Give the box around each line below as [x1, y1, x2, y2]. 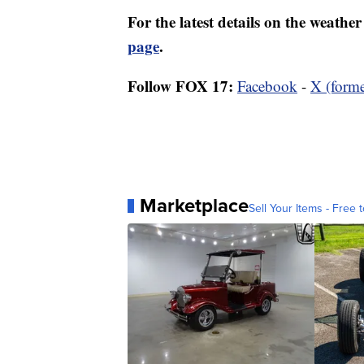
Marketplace [140, 191, 249, 221]
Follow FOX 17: [128, 75, 233, 97]
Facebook [237, 76, 297, 97]
